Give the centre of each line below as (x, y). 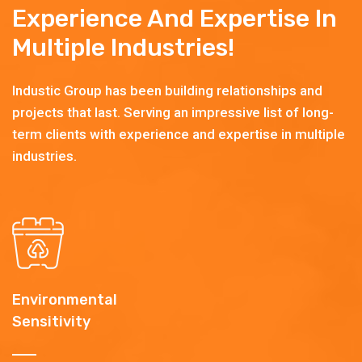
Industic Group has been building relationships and (167, 91)
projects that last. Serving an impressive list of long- (173, 113)
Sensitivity (51, 322)
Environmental (65, 300)
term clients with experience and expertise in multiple (179, 135)
